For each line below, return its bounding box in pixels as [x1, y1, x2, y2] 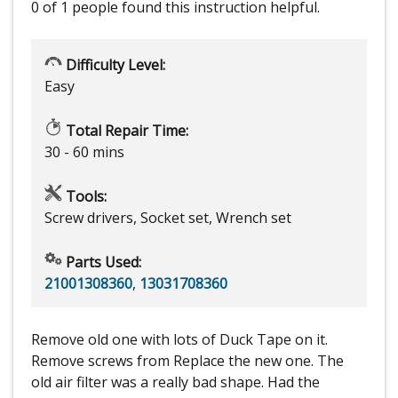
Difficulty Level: [62, 55, 165, 76]
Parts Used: [62, 252, 141, 273]
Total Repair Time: [62, 121, 188, 141]
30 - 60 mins [44, 142, 124, 163]
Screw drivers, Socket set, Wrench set [44, 208, 291, 228]
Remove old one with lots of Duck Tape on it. [31, 330, 328, 350]
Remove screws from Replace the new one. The [31, 351, 344, 371]
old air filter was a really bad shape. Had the [31, 372, 320, 393]
